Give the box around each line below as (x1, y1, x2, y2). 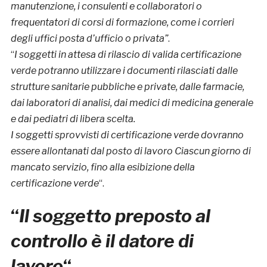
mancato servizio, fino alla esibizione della (10, 161, 195, 173)
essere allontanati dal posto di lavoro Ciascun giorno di (10, 145, 251, 157)
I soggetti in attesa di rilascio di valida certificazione (14, 48, 241, 60)
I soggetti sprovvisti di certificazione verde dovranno (10, 129, 244, 141)
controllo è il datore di (10, 229, 194, 252)
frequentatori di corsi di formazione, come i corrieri (10, 16, 234, 28)
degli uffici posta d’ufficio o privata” (10, 32, 168, 44)
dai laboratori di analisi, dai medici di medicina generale (10, 97, 253, 108)
